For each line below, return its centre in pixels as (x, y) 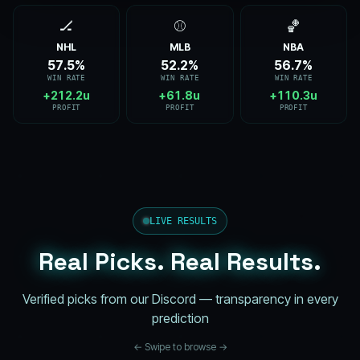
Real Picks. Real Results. (180, 262)
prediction (180, 318)
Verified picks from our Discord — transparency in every (180, 299)
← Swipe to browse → (180, 347)
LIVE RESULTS (183, 221)
